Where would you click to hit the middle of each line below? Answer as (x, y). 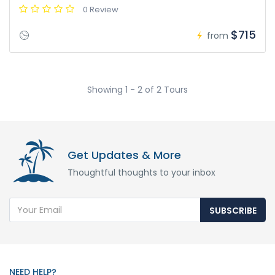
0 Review (101, 10)
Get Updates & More (124, 155)
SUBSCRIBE (233, 211)
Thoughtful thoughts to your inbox (141, 173)
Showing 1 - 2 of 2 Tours (137, 90)
